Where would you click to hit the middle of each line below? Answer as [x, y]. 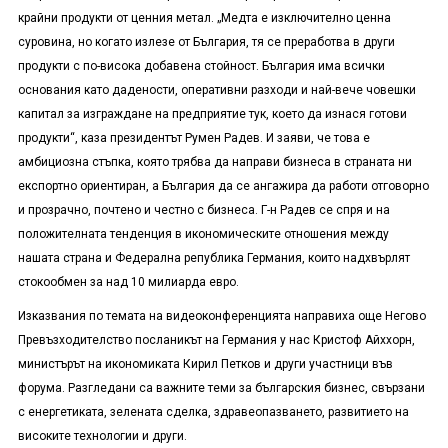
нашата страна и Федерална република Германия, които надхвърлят [213, 258]
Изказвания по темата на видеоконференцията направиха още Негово [221, 316]
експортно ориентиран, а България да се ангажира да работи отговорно [223, 186]
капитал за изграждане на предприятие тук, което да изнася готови [212, 114]
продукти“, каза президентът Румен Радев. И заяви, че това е [193, 138]
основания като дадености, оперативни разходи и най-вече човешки [216, 90]
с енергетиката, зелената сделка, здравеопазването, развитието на [213, 412]
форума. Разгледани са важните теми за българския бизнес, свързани [221, 388]
